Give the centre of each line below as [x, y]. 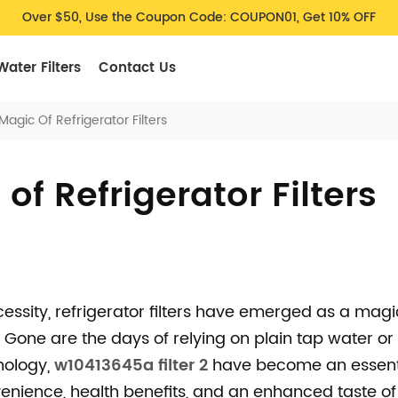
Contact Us [137, 68]
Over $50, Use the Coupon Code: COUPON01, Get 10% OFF [199, 17]
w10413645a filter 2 [131, 366]
